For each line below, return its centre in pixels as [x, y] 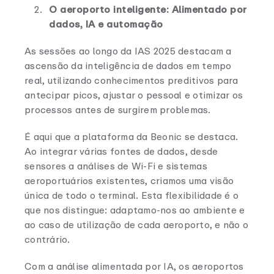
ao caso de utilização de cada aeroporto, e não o [136, 225]
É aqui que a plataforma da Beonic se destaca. [131, 137]
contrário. [47, 239]
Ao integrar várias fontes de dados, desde [121, 151]
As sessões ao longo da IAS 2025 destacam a [128, 51]
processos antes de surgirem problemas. [118, 110]
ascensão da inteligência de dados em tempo [128, 66]
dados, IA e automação [106, 24]
